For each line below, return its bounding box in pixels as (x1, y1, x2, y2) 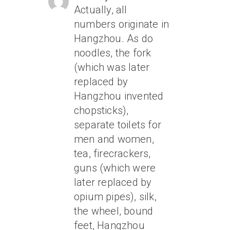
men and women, (74, 133, 154, 146)
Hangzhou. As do (74, 32, 153, 45)
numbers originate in (74, 18, 169, 31)
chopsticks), (74, 104, 129, 117)
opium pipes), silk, (74, 190, 157, 203)
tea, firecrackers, (74, 147, 151, 160)
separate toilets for (74, 119, 161, 131)
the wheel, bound (74, 205, 154, 218)
